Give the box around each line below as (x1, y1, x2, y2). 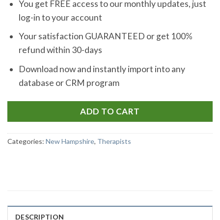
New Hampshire (46, 137, 94, 146)
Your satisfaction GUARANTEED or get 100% (18, 31, 192, 42)
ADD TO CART (80, 106, 140, 116)
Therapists (97, 137, 131, 146)
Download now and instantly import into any (18, 63, 185, 74)
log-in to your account (18, 12, 102, 23)
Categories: (7, 137, 46, 146)
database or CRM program (18, 77, 119, 88)
